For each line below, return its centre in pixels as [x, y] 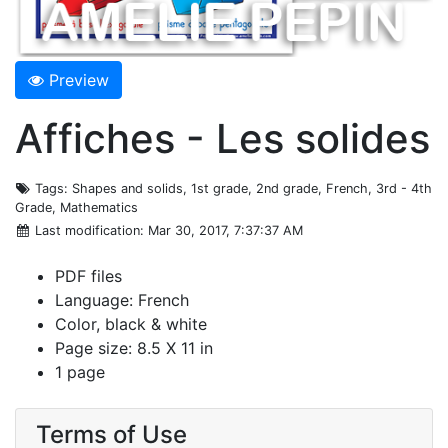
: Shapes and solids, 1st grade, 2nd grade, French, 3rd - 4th [248, 188]
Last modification [88, 230]
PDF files [88, 275]
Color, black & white [131, 323]
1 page [80, 371]
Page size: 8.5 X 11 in [134, 347]
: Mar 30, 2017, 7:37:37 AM [222, 230]
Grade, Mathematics [76, 207]
